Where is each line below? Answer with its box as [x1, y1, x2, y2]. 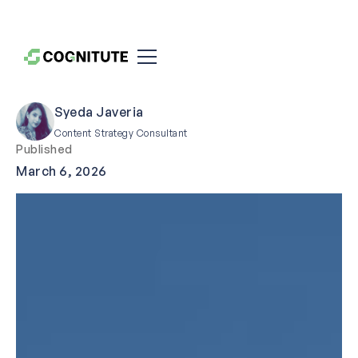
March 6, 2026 [16, 163, 107, 179]
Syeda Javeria [54, 104, 144, 120]
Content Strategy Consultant [54, 127, 188, 139]
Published [16, 142, 73, 156]
